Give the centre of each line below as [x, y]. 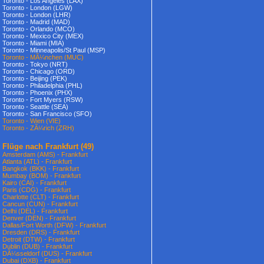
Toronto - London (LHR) [37, 15]
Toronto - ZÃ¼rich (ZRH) [38, 128]
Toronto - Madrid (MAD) [36, 22]
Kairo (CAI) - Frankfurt [34, 183]
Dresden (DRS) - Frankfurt [41, 232]
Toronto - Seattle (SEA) [35, 107]
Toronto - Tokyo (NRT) [35, 64]
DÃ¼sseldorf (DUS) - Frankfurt [47, 253]
